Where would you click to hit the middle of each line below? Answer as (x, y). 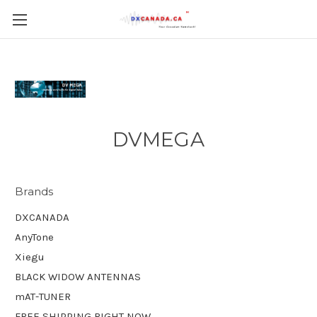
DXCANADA (42, 217)
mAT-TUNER (43, 296)
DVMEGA (158, 139)
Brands (34, 191)
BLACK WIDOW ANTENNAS (78, 276)
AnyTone (34, 237)
